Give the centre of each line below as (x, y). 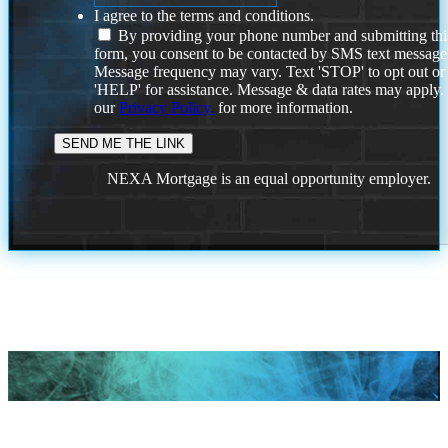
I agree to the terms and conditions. (204, 16)
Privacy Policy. (167, 108)
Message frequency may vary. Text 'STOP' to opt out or (270, 72)
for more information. (284, 108)
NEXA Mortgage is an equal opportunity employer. (269, 179)
